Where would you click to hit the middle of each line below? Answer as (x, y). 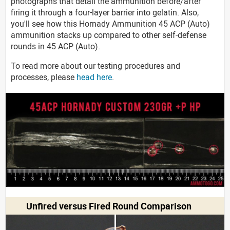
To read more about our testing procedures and (95, 66)
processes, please (44, 77)
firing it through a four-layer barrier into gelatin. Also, (105, 13)
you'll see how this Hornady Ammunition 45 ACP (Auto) (110, 24)
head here (94, 77)
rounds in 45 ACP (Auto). (55, 46)
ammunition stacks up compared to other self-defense (109, 35)
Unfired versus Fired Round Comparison (109, 206)
